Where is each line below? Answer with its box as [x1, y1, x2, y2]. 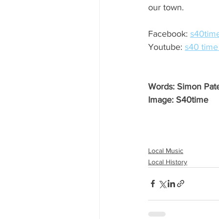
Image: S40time [148, 95, 208, 105]
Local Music [148, 146, 183, 154]
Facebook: [148, 29, 190, 39]
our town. [148, 2, 184, 12]
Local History [148, 157, 187, 166]
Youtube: [148, 42, 185, 52]
